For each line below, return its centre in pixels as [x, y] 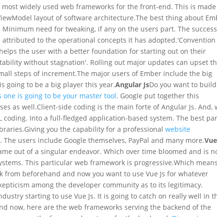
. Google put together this [158, 95]
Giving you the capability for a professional [95, 129]
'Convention [197, 40]
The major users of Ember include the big [145, 73]
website [178, 129]
